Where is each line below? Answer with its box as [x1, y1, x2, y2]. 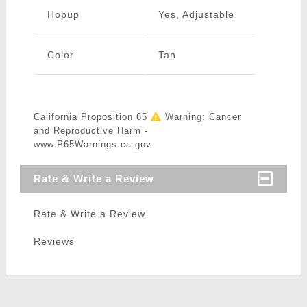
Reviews [33, 236, 75, 247]
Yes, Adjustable [158, 9, 234, 21]
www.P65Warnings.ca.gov [33, 139, 151, 150]
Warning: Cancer [161, 112, 241, 123]
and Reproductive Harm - [33, 125, 148, 136]
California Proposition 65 [33, 112, 151, 123]
